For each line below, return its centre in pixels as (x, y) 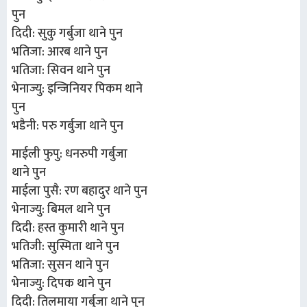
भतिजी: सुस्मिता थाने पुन (65, 247)
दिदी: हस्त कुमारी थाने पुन (68, 229)
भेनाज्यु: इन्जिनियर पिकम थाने (77, 89)
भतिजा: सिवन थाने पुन (61, 70)
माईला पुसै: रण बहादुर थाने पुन (79, 192)
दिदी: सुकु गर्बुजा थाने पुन (67, 33)
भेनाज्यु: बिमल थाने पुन (61, 210)
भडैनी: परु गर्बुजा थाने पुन (67, 126)
